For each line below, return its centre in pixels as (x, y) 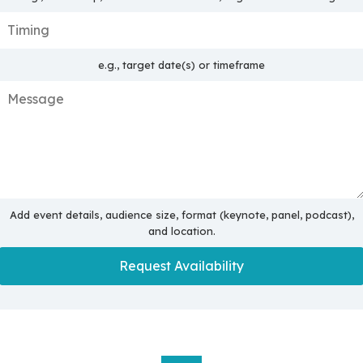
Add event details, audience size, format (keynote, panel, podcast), (181, 214)
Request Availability (181, 265)
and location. (181, 231)
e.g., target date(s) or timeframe (181, 64)
